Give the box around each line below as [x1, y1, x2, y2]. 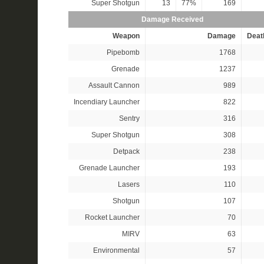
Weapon [112, 32, 140, 40]
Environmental [93, 246, 140, 255]
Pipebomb [106, 48, 140, 57]
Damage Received [141, 15, 203, 24]
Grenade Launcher [78, 164, 140, 172]
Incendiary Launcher [73, 98, 140, 106]
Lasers [117, 180, 140, 189]
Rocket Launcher [84, 213, 140, 222]
